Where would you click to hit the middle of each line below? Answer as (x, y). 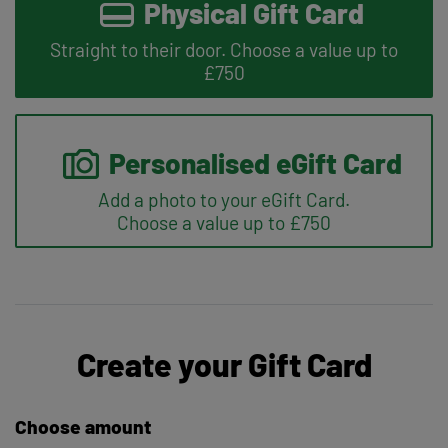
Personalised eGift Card (255, 163)
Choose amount (83, 427)
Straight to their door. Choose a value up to (224, 50)
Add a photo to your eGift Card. (224, 200)
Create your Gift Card (224, 364)
